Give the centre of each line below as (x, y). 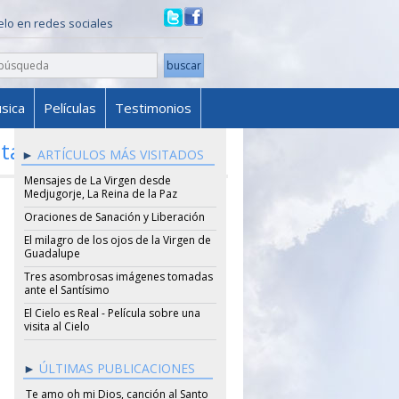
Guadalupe (52, 253)
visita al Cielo (57, 326)
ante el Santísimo (66, 290)
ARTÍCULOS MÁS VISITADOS (120, 155)
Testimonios (153, 108)
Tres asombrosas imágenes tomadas (118, 277)
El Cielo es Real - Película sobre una (112, 313)
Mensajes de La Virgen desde (97, 180)
